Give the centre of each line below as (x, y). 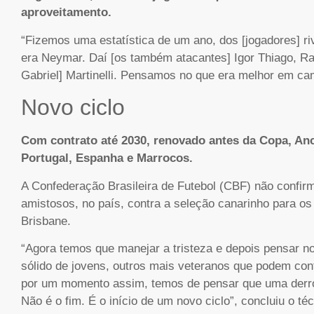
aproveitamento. (66, 13)
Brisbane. (46, 221)
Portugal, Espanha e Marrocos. (107, 158)
